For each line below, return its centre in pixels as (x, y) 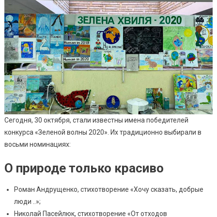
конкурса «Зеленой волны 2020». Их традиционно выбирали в (103, 132)
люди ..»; (27, 202)
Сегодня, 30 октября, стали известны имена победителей (96, 120)
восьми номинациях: (37, 145)
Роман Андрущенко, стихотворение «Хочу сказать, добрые (108, 190)
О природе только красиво (84, 168)
